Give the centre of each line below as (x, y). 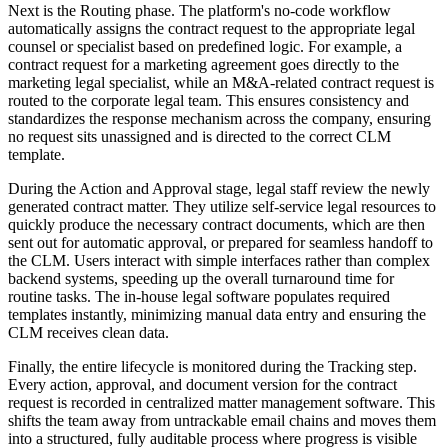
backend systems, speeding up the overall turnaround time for (201, 278)
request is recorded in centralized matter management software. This (221, 402)
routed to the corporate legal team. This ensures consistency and (208, 100)
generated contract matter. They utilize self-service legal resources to (222, 206)
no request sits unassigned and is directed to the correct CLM (199, 136)
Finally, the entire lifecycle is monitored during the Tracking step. (212, 366)
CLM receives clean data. (88, 332)
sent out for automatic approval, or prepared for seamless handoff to (220, 242)
